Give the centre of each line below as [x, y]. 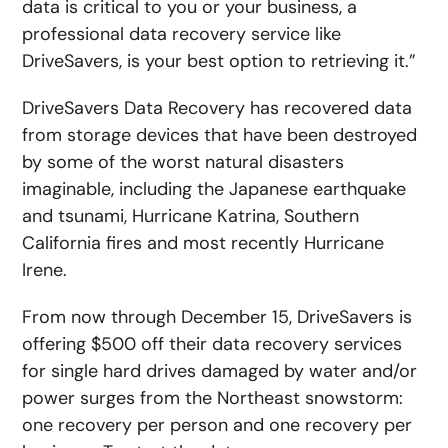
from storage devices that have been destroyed [220, 135]
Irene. [45, 270]
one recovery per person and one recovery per [217, 425]
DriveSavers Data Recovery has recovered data [217, 108]
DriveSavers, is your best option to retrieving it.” [219, 61]
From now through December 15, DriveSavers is [217, 317]
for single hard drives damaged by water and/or [220, 371]
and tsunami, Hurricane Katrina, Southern [191, 216]
